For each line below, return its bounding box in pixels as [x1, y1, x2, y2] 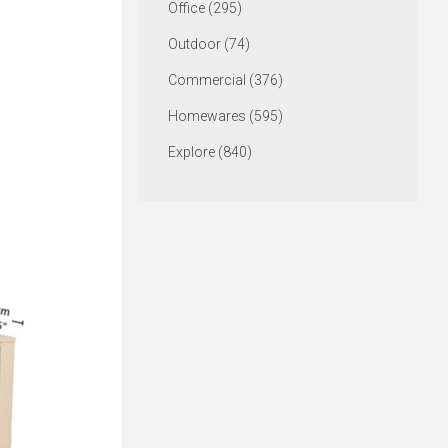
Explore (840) [167, 144, 252, 161]
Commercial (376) [167, 72, 283, 89]
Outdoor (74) [167, 36, 250, 53]
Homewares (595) [167, 108, 283, 125]
